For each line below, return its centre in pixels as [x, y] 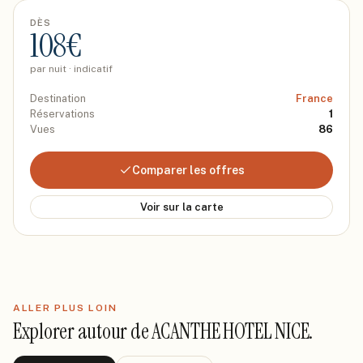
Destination [58, 98]
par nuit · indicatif [71, 69]
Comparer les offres [188, 170]
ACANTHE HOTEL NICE [231, 331]
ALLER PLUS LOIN [65, 308]
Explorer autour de [83, 331]
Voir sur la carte [181, 207]
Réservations [62, 114]
